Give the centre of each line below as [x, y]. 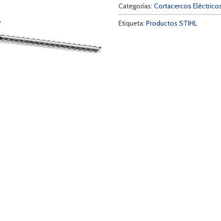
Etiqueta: [132, 23]
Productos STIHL [172, 23]
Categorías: [136, 6]
